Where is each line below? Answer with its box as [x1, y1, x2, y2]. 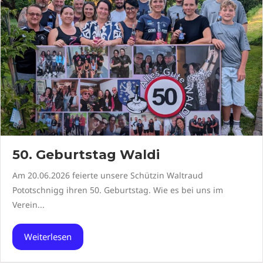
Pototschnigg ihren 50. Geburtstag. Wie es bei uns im [12, 184, 223, 195]
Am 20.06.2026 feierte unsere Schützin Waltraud [12, 170, 203, 181]
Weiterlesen [24, 231, 72, 242]
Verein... [12, 199, 45, 210]
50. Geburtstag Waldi [12, 147, 160, 163]
